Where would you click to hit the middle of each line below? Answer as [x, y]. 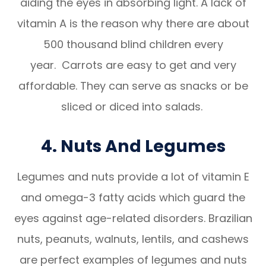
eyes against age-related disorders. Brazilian [133, 218]
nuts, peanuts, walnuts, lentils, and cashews [133, 239]
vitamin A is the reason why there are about [133, 23]
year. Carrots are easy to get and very [133, 65]
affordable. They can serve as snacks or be [133, 85]
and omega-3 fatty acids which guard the [133, 197]
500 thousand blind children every [133, 44]
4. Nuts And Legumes [133, 146]
